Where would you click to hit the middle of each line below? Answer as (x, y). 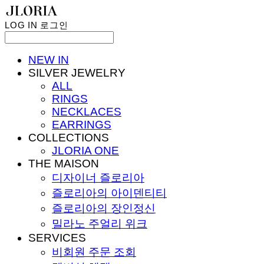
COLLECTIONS (69, 137)
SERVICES (57, 237)
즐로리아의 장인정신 (104, 208)
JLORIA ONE (85, 150)
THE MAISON (64, 163)
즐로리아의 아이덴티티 (109, 193)
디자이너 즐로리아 (98, 177)
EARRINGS (82, 124)
